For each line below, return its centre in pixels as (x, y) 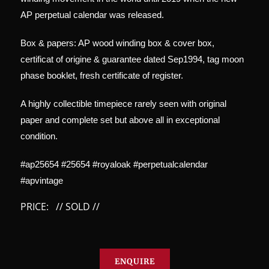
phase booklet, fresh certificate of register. (102, 75)
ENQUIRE (134, 261)
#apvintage (42, 180)
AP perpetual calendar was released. (92, 14)
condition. (39, 136)
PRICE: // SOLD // (60, 206)
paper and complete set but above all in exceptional (120, 119)
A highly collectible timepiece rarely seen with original (123, 103)
